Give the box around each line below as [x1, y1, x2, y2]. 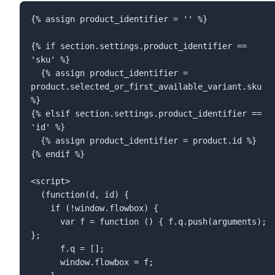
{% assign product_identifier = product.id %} [30, 135, 41, 145]
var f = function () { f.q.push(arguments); [30, 216, 60, 227]
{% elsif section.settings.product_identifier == [30, 108, 261, 118]
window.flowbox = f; [30, 257, 60, 267]
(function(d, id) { [30, 189, 41, 199]
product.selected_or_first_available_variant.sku [30, 81, 261, 91]
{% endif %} [30, 149, 95, 159]
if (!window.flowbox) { [30, 203, 50, 213]
